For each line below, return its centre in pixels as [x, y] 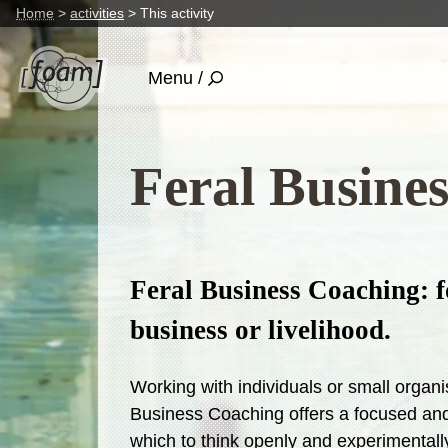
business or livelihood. [261, 330]
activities [97, 13]
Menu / [175, 77]
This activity [177, 13]
